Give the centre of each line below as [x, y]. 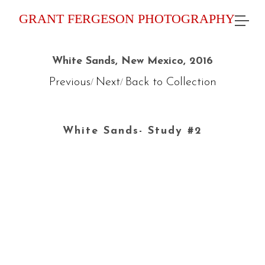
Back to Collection [171, 82]
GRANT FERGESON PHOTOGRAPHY [127, 19]
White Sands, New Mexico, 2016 [132, 61]
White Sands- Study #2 [132, 131]
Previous [70, 82]
